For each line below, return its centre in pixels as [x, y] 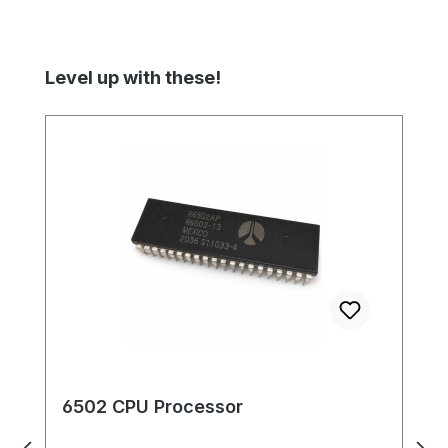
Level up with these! [133, 78]
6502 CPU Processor [152, 407]
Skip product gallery [96, 75]
